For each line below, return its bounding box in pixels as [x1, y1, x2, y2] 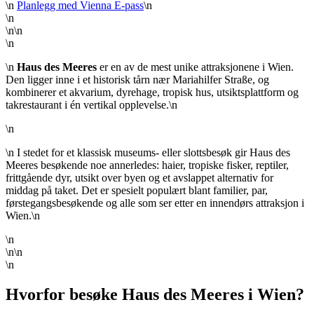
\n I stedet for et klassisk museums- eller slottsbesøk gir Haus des [6, 146, 290, 159]
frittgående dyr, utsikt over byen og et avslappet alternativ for [6, 172, 273, 184]
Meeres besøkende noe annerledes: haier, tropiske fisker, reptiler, [6, 159, 289, 172]
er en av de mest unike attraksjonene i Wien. [97, 61, 294, 74]
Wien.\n [6, 210, 40, 222]
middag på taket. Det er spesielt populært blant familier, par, [6, 184, 268, 197]
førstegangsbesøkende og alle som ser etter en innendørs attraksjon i [6, 197, 304, 210]
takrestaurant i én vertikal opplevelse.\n [6, 99, 177, 111]
